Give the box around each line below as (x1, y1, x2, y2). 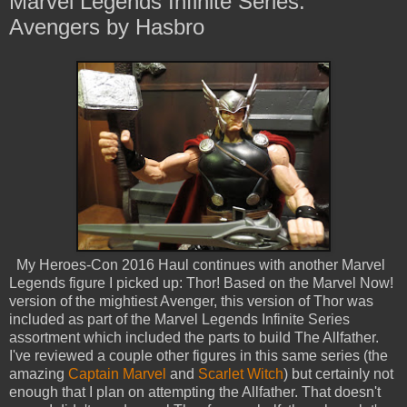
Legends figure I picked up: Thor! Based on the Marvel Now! (9, 275, 393, 292)
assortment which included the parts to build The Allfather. (9, 330, 379, 346)
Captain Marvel (68, 366, 166, 382)
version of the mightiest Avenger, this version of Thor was (9, 293, 373, 310)
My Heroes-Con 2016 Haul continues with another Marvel (9, 257, 385, 273)
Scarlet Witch (198, 366, 283, 382)
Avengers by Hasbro (9, 14, 204, 39)
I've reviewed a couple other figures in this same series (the (9, 348, 388, 364)
